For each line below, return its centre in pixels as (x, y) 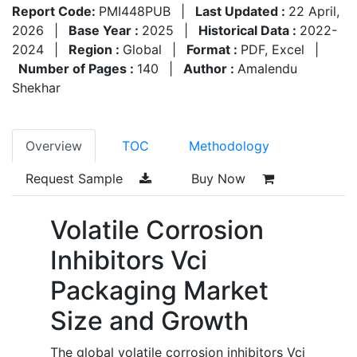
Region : (96, 49)
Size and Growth (149, 320)
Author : (210, 68)
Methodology (229, 145)
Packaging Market (159, 290)
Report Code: (55, 11)
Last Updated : (242, 11)
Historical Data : (249, 30)
